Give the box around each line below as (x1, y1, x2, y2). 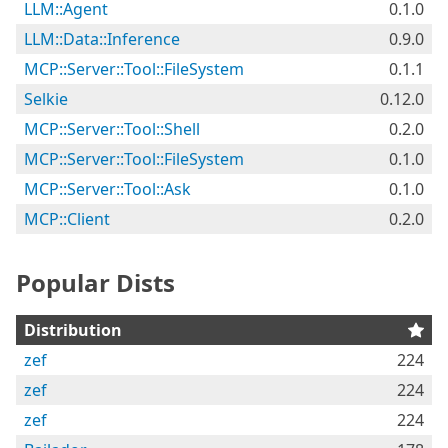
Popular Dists (16, 266, 175, 299)
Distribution (24, 319, 122, 341)
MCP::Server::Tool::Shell (24, 118, 200, 140)
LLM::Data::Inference (24, 28, 180, 50)
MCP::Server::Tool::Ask (24, 178, 191, 200)
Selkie (24, 88, 68, 110)
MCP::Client (24, 208, 110, 230)
